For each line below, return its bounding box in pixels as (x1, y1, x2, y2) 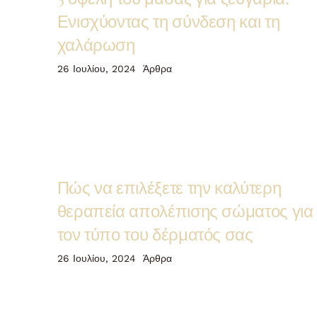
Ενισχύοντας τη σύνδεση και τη (57, 9, 280, 33)
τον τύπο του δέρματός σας (57, 221, 253, 245)
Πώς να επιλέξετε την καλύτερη (57, 175, 282, 198)
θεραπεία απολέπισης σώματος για (57, 198, 313, 221)
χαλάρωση (57, 33, 135, 56)
